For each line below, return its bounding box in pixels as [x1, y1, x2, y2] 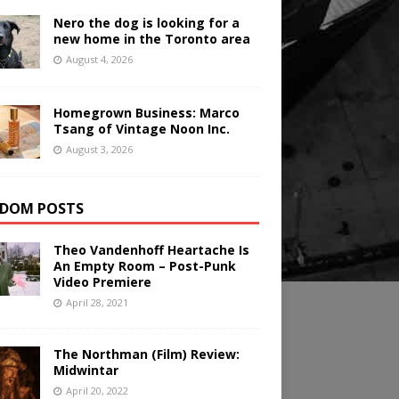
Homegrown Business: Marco [53, 104, 240, 122]
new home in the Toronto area [53, 30, 250, 48]
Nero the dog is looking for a [53, 14, 240, 32]
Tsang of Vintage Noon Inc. [53, 120, 230, 138]
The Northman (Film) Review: [53, 346, 240, 363]
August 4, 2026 [65, 53, 133, 67]
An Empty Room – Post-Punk [53, 257, 236, 275]
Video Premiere [53, 273, 151, 291]
